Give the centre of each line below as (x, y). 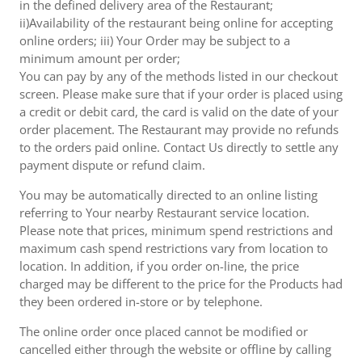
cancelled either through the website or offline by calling (175, 349)
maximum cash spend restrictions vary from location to (174, 248)
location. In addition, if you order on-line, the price (159, 266)
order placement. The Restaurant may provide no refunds (179, 129)
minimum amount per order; (100, 58)
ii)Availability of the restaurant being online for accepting (176, 23)
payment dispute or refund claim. (112, 165)
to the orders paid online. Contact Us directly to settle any (179, 147)
